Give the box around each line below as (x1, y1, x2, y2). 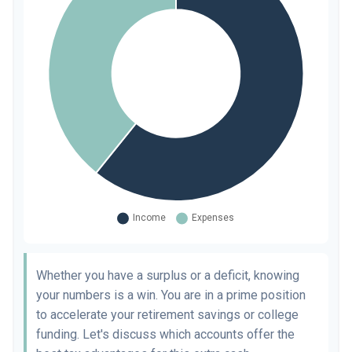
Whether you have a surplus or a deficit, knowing (36, 268, 299, 283)
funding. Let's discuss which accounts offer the (36, 327, 295, 342)
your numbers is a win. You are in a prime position (36, 288, 306, 302)
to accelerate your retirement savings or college (36, 307, 299, 322)
